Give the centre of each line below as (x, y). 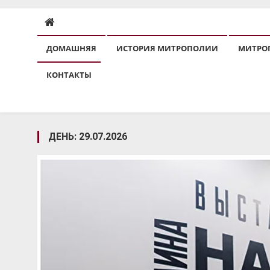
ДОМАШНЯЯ (71, 49)
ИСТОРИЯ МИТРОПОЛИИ (167, 49)
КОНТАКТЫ (69, 75)
